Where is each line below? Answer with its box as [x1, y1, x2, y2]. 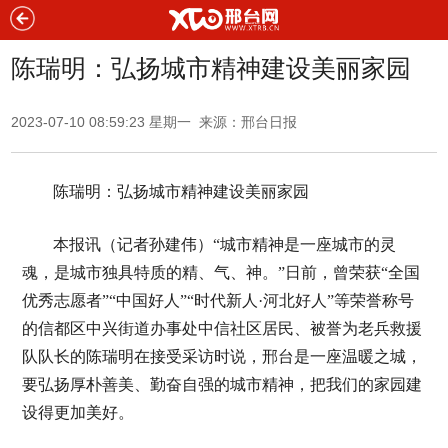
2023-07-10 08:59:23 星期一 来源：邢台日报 [11, 114, 298, 130]
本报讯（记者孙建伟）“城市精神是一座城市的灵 [52, 236, 396, 253]
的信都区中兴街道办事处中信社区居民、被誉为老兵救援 [21, 320, 422, 337]
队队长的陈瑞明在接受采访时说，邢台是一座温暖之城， [21, 348, 422, 365]
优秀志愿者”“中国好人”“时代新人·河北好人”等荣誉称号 [21, 292, 414, 309]
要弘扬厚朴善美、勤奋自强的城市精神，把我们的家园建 [21, 376, 422, 393]
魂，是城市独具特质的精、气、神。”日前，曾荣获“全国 [21, 264, 420, 281]
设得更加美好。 [21, 404, 134, 421]
